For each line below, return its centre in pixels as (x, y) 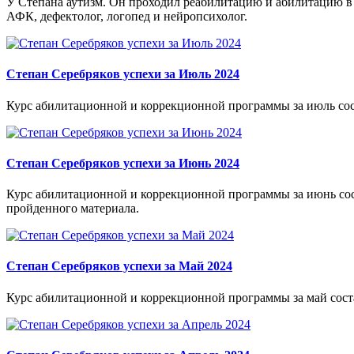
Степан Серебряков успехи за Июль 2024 (123, 74)
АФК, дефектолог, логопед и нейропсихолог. (127, 17)
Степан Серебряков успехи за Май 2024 (119, 266)
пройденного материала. (73, 209)
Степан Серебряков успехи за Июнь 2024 (123, 163)
